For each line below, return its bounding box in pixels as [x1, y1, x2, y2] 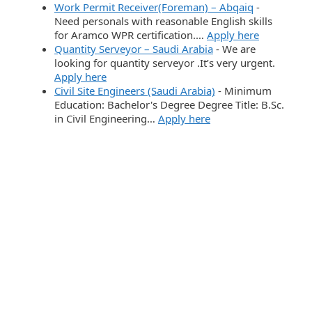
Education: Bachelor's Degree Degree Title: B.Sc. [54, 97, 284, 111]
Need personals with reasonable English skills [54, 13, 272, 28]
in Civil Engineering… [54, 111, 158, 125]
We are [222, 41, 256, 56]
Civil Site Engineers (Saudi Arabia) [54, 83, 215, 97]
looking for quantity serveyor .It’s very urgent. [54, 55, 275, 70]
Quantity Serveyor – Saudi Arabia [54, 41, 213, 56]
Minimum [224, 83, 272, 97]
